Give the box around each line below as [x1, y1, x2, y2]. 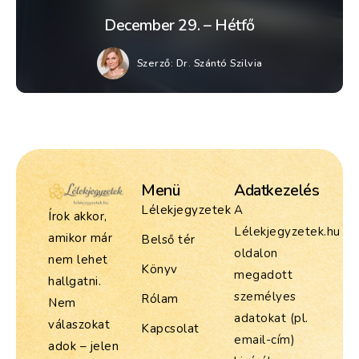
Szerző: [136, 55, 173, 71]
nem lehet [48, 252, 108, 268]
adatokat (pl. [234, 310, 309, 327]
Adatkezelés [234, 179, 320, 202]
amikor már [48, 230, 112, 246]
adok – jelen [48, 338, 119, 354]
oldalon [234, 245, 278, 262]
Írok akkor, [48, 208, 107, 224]
